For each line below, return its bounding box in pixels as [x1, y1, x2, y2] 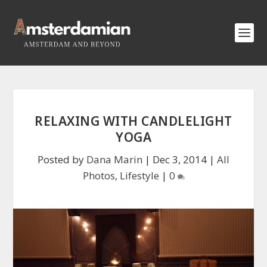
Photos [82, 169, 115, 182]
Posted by [38, 153, 86, 166]
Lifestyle [119, 169, 159, 182]
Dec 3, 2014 [153, 153, 207, 166]
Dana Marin [86, 153, 142, 166]
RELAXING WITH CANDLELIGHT [35, 113, 232, 129]
